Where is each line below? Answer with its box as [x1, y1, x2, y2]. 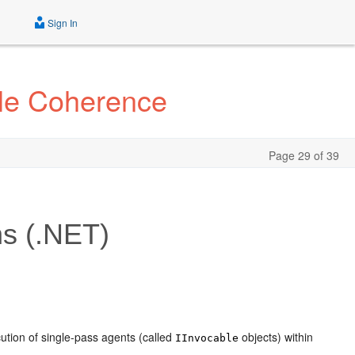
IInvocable [175, 332, 239, 344]
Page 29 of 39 [269, 147, 339, 163]
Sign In [45, 16, 78, 29]
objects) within [239, 329, 314, 345]
